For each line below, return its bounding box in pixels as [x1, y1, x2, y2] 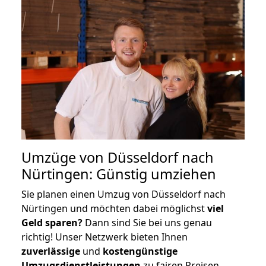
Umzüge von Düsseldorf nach [21, 147, 214, 167]
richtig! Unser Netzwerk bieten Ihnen [21, 230, 188, 243]
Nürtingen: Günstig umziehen [21, 164, 216, 183]
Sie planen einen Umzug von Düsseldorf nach [21, 187, 226, 201]
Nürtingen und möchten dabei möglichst [21, 201, 207, 215]
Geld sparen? [21, 216, 83, 229]
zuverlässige [21, 244, 80, 258]
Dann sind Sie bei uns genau [83, 216, 212, 229]
